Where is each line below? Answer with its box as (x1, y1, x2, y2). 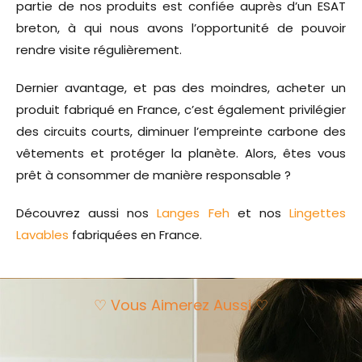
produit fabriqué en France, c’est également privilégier (16, 100, 346, 118)
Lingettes (289, 204, 347, 221)
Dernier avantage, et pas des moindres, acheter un (16, 78, 346, 96)
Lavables (16, 225, 69, 243)
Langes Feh (157, 204, 229, 221)
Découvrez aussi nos (16, 204, 158, 221)
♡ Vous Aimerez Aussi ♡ (94, 294, 268, 315)
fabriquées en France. (69, 225, 205, 243)
